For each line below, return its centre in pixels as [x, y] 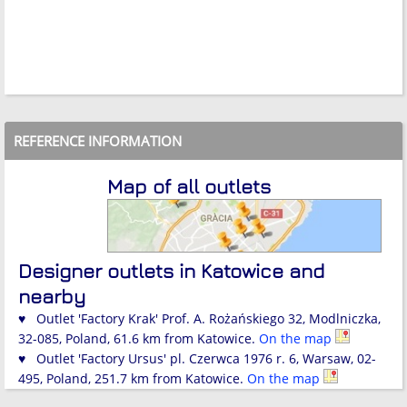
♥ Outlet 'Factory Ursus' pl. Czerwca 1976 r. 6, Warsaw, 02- [197, 358]
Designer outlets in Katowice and [171, 270]
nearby [52, 296]
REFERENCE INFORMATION [98, 141]
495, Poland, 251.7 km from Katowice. [133, 378]
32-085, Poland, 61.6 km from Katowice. [139, 338]
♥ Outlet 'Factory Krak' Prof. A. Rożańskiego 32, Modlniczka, [199, 318]
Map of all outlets [189, 186]
